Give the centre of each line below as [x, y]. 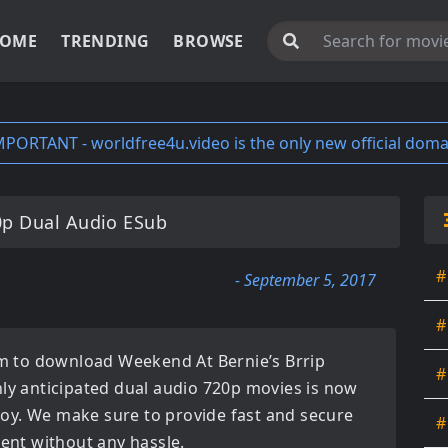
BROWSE [208, 41]
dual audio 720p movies [208, 388]
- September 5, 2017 [305, 280]
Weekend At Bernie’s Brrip [222, 361]
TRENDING [105, 41]
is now [330, 388]
